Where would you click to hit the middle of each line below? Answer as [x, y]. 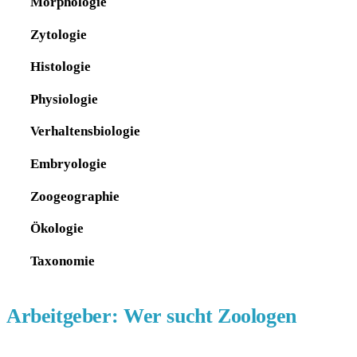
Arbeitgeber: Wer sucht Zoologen [151, 316]
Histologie [60, 67]
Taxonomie [62, 260]
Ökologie [57, 228]
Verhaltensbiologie [85, 131]
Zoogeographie [75, 196]
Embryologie [68, 163]
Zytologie [58, 34]
